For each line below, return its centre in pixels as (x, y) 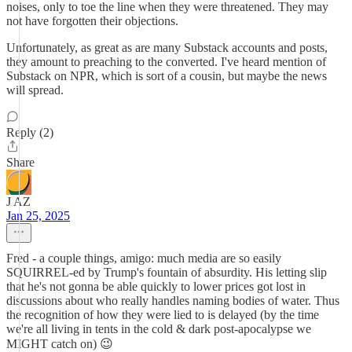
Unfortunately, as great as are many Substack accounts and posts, (167, 48)
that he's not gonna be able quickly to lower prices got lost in (156, 286)
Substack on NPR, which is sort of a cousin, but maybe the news (167, 76)
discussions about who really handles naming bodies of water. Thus (173, 301)
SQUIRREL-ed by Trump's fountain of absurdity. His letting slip (167, 272)
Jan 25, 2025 (38, 216)
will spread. (35, 90)
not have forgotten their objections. (92, 21)
